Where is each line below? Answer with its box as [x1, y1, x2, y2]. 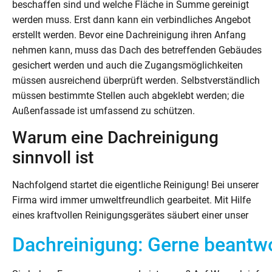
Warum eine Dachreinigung [12, 127, 219, 148]
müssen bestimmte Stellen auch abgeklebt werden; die [12, 90, 244, 102]
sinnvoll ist [12, 147, 93, 168]
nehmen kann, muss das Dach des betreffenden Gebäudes [12, 44, 262, 56]
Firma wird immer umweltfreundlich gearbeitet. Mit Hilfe [12, 194, 251, 206]
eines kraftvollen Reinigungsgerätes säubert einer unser [12, 209, 248, 221]
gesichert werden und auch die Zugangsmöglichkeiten [12, 59, 243, 72]
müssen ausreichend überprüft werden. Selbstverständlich [12, 75, 260, 87]
